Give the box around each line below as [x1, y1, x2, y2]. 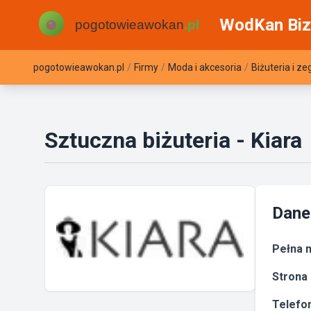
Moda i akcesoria [168, 62, 242, 73]
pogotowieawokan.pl [33, 62, 124, 73]
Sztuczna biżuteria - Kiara [44, 127, 302, 153]
